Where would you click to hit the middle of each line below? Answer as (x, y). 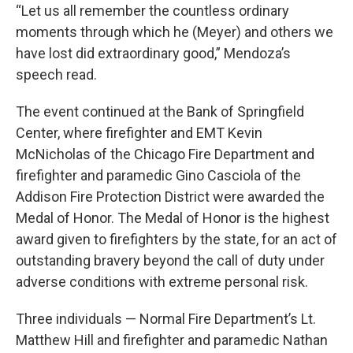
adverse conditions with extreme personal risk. (162, 282)
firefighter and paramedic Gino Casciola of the (158, 175)
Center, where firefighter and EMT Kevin (139, 133)
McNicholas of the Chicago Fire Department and (165, 154)
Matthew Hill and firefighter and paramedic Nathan (172, 340)
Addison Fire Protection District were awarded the (170, 197)
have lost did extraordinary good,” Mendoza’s (153, 53)
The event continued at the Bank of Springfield (160, 111)
